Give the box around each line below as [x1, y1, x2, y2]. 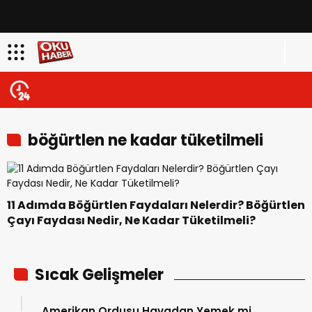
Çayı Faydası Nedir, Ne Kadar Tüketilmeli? [7, 212, 256, 228]
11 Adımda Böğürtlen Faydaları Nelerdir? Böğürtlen [7, 197, 246, 213]
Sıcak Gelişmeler [35, 264, 164, 286]
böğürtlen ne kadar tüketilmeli [28, 130, 263, 151]
